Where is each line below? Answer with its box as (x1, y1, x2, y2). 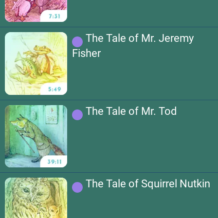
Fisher (72, 47, 101, 60)
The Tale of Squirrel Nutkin (86, 178, 211, 190)
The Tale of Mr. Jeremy (86, 32, 194, 45)
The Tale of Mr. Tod (86, 105, 177, 117)
